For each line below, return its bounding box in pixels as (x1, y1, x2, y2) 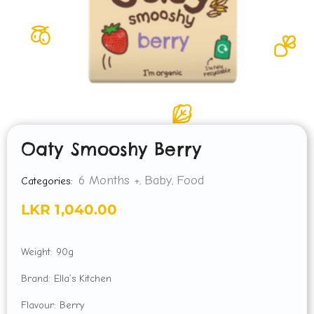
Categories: (21, 175, 73, 188)
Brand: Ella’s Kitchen (21, 272, 111, 285)
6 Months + (78, 173, 139, 189)
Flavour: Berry (21, 299, 84, 311)
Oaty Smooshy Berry (21, 138, 201, 161)
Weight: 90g (21, 246, 74, 259)
